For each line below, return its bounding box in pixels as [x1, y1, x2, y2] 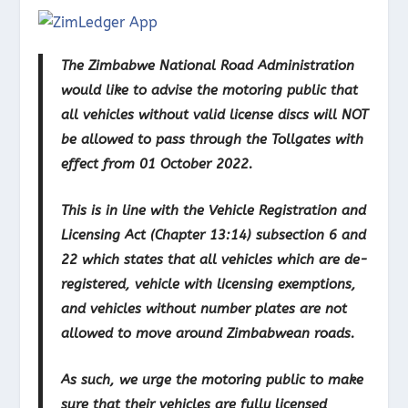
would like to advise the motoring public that [61, 81, 359, 98]
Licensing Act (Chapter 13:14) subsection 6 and [61, 226, 367, 243]
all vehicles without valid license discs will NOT [61, 106, 369, 123]
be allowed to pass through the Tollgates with [61, 130, 364, 148]
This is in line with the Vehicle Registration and [61, 201, 367, 219]
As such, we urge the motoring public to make [61, 371, 364, 388]
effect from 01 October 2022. [61, 155, 254, 172]
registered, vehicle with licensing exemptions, [61, 275, 357, 292]
